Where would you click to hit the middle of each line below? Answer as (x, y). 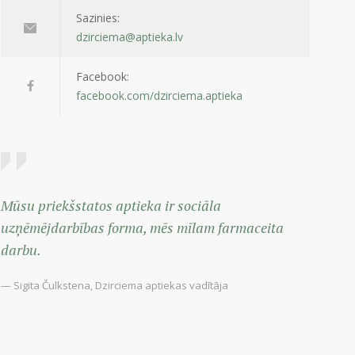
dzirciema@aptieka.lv (130, 37)
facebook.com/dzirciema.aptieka (159, 96)
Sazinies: (98, 18)
